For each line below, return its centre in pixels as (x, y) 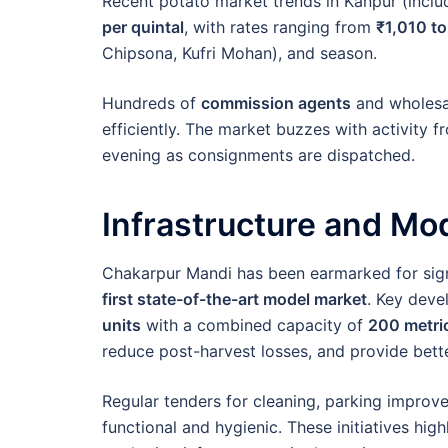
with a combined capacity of (254, 325)
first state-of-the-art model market (234, 299)
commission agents (276, 102)
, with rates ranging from (280, 26)
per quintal (143, 26)
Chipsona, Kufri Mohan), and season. (239, 52)
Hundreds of (151, 102)
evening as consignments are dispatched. (258, 154)
